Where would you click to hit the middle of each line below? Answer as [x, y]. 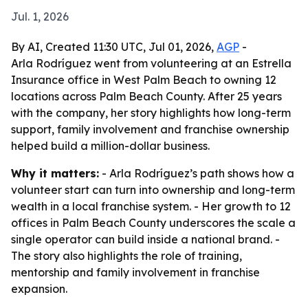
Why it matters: [55, 173]
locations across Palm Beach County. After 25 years [146, 96]
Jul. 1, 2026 [40, 16]
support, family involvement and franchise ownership [150, 129]
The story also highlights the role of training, [126, 256]
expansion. [39, 289]
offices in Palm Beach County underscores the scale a [153, 223]
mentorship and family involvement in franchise [135, 272]
